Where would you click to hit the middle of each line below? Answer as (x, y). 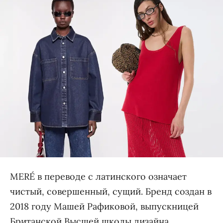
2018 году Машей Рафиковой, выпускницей (104, 206)
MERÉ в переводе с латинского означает (98, 176)
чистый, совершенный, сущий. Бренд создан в (111, 191)
